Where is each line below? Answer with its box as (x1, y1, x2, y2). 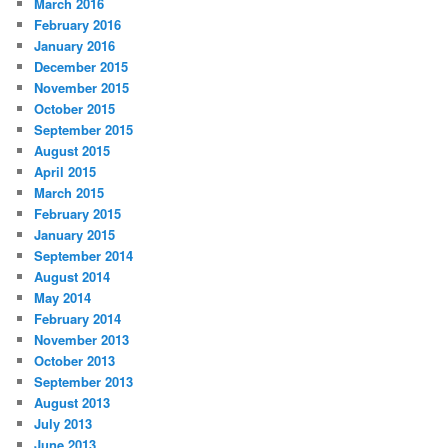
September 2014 (34, 246, 134, 266)
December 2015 (34, 57, 129, 77)
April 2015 (34, 162, 97, 182)
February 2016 (34, 15, 122, 35)
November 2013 (34, 330, 130, 350)
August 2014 (34, 267, 111, 287)
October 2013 (34, 351, 116, 371)
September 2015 (34, 120, 134, 140)
